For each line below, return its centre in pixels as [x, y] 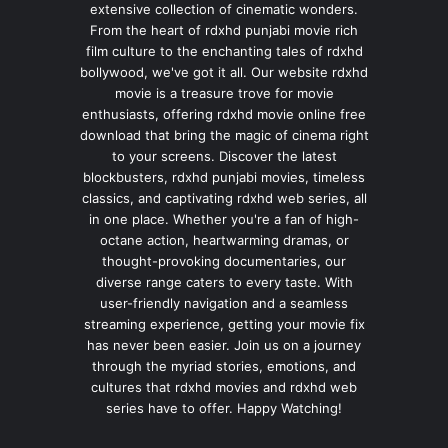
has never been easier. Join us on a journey [224, 344]
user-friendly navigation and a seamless [224, 302]
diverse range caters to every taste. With [224, 281]
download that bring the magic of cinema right [224, 134]
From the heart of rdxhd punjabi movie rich [224, 29]
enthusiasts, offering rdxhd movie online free [224, 113]
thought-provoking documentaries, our [224, 260]
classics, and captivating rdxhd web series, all [224, 197]
